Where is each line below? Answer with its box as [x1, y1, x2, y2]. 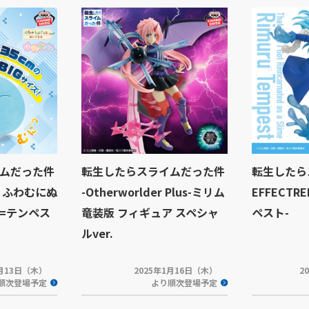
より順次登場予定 [151, 277, 217, 288]
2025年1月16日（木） [134, 264, 218, 276]
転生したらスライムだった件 [81, 163, 225, 179]
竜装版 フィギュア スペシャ [81, 204, 219, 221]
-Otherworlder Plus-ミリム [81, 183, 225, 200]
